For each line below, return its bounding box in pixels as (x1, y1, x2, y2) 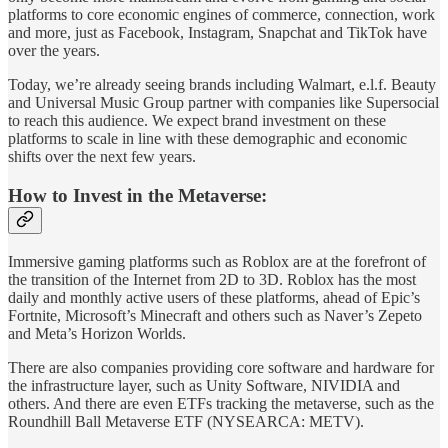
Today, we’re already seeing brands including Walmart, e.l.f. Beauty (8, 76, 436, 94)
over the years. (8, 42, 100, 60)
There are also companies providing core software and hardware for (8, 358, 434, 376)
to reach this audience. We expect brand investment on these (8, 112, 386, 130)
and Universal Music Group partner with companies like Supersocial (8, 94, 439, 112)
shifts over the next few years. (8, 148, 196, 166)
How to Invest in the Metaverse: (8, 184, 267, 206)
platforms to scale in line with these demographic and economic (8, 130, 407, 148)
